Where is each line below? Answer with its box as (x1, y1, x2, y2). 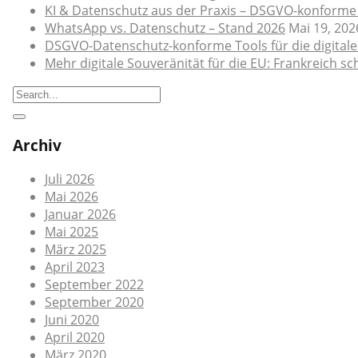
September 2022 (45, 276, 144, 294)
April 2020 (45, 328, 105, 347)
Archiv (13, 135, 62, 156)
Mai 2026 (45, 188, 98, 206)
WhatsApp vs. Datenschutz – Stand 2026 (45, 18, 285, 37)
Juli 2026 (45, 170, 94, 189)
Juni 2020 (45, 311, 99, 329)
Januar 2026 (45, 205, 116, 224)
